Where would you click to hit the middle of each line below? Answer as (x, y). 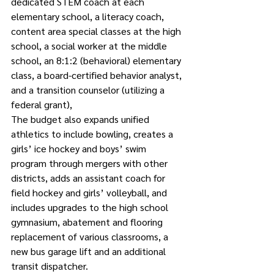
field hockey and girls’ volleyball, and (90, 192)
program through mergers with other (91, 163)
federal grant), (43, 104)
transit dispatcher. (50, 266)
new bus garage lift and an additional (90, 251)
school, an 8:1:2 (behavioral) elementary (97, 60)
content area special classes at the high (97, 31)
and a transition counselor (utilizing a (89, 90)
